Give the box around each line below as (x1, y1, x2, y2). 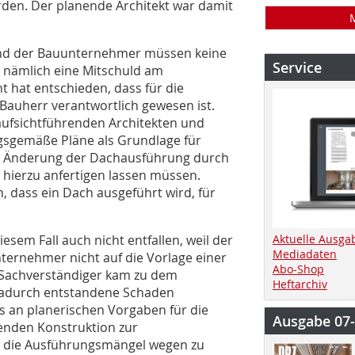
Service (273, 58, 322, 77)
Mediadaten (273, 246, 337, 261)
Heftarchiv (273, 276, 327, 292)
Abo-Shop (273, 261, 324, 277)
